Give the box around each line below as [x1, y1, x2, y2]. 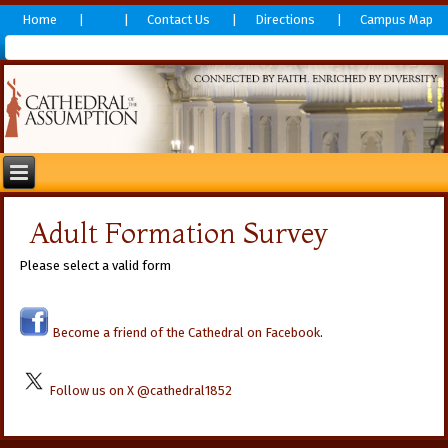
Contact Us [147, 12, 210, 27]
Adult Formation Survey [29, 215, 329, 250]
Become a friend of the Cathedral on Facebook [49, 324, 321, 340]
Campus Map [360, 12, 433, 27]
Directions [255, 12, 315, 27]
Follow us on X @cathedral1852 [49, 382, 233, 398]
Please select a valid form [19, 257, 172, 273]
